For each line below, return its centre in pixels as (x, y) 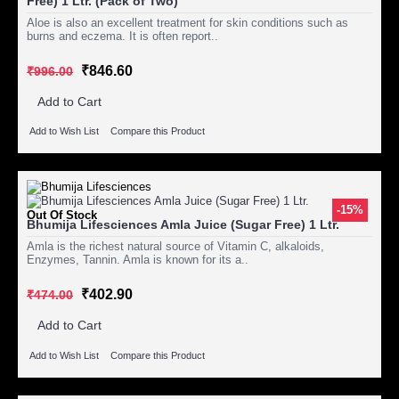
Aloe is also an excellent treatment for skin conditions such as (187, 23)
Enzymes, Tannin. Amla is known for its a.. (138, 260)
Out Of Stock (62, 216)
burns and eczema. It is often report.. (122, 37)
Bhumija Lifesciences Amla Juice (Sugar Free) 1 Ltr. (183, 225)
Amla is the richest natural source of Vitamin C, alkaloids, (175, 247)
